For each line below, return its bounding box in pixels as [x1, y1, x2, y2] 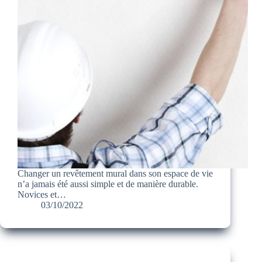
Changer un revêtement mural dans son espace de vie [18, 168, 213, 179]
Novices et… [18, 189, 66, 200]
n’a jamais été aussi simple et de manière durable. [18, 179, 198, 189]
